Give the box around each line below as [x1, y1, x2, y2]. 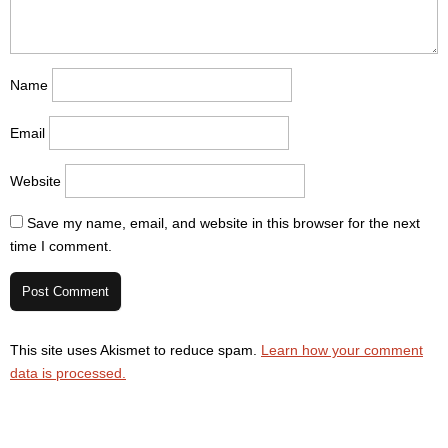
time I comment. [10, 238, 112, 255]
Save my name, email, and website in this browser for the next [27, 215, 420, 232]
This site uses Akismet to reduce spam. [10, 341, 261, 358]
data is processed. [10, 364, 126, 381]
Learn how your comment [261, 341, 423, 358]
